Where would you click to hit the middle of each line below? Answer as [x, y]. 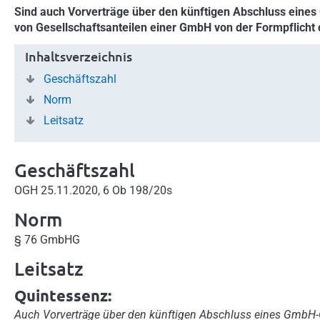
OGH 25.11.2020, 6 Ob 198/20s [93, 190]
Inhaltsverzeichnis [79, 56]
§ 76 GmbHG [47, 239]
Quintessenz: [63, 295]
